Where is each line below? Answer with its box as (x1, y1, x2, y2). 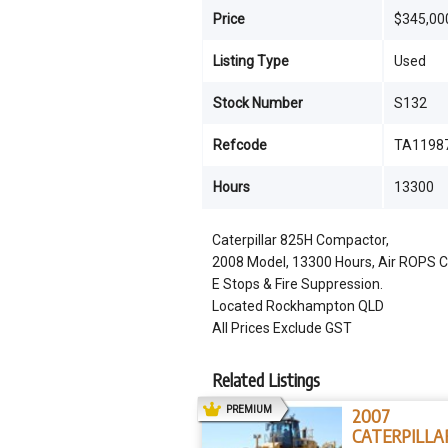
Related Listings (212, 368, 320, 391)
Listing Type (213, 53, 289, 69)
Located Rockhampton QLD (212, 298, 384, 314)
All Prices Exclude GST (212, 320, 352, 336)
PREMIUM (226, 403, 272, 415)
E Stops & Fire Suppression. (212, 276, 383, 292)
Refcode (213, 137, 267, 153)
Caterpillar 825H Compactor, (212, 232, 389, 248)
